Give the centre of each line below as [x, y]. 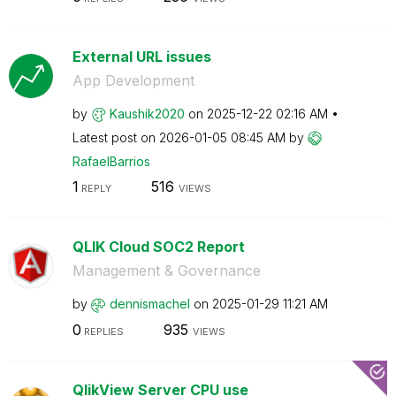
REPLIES [102, 331]
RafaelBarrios [111, 161]
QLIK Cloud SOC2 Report [158, 247]
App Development [133, 80]
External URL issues [141, 56]
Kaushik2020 [147, 113]
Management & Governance [166, 270]
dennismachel [149, 304]
